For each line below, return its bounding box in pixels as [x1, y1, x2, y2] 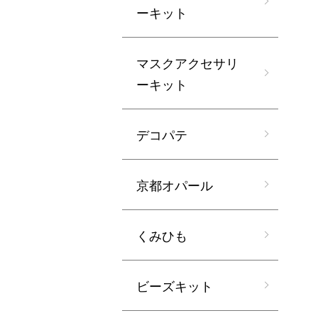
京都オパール [136, 175, 213, 194]
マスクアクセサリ [136, 53, 238, 72]
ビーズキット [136, 276, 213, 295]
